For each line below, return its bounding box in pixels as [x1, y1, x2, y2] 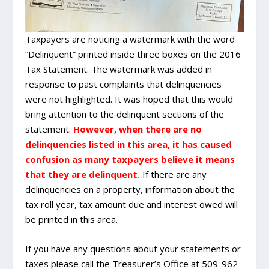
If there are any [140, 168, 207, 180]
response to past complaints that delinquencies [25, 78, 222, 90]
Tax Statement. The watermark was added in [25, 63, 213, 75]
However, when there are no [73, 123, 202, 135]
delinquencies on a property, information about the [25, 183, 235, 195]
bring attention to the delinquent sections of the [25, 108, 225, 120]
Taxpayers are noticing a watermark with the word [25, 33, 235, 45]
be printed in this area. [25, 213, 118, 225]
